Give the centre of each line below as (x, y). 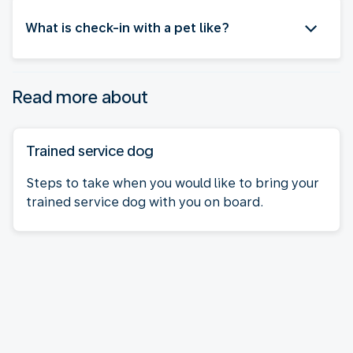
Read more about (80, 97)
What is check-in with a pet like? (127, 28)
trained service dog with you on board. (145, 202)
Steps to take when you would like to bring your (173, 183)
